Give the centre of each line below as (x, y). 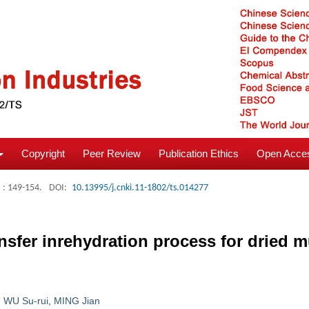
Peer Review (112, 153)
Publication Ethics (199, 153)
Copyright (43, 153)
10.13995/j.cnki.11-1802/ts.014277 (140, 188)
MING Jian (77, 301)
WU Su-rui (26, 301)
